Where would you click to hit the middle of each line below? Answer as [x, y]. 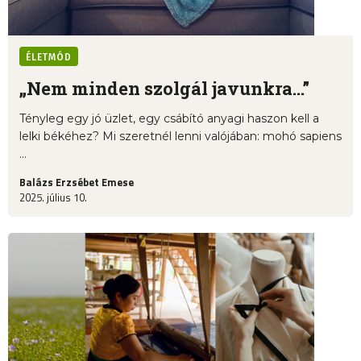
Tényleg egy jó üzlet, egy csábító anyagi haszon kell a [169, 119]
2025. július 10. [53, 198]
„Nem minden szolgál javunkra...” [164, 89]
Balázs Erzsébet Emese [77, 183]
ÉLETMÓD [49, 58]
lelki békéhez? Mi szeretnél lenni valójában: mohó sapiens [180, 137]
